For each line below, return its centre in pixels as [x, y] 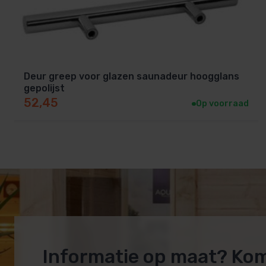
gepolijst [44, 88]
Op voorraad [222, 104]
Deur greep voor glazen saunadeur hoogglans [132, 77]
